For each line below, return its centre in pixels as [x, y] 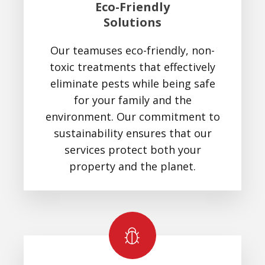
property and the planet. [132, 166]
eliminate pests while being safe [132, 83]
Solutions [132, 22]
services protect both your [132, 149]
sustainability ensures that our [132, 133]
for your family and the [132, 100]
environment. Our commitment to [132, 116]
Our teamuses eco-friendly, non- [132, 50]
